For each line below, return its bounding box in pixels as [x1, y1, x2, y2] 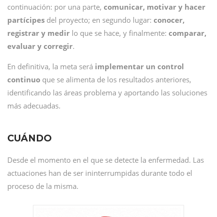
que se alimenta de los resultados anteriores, [40, 75, 191, 84]
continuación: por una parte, [7, 2, 104, 12]
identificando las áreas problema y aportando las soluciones [7, 88, 207, 97]
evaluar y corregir [7, 41, 73, 51]
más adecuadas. [7, 101, 61, 110]
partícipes [7, 15, 45, 25]
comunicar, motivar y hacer [104, 2, 205, 12]
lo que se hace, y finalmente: [70, 28, 169, 38]
